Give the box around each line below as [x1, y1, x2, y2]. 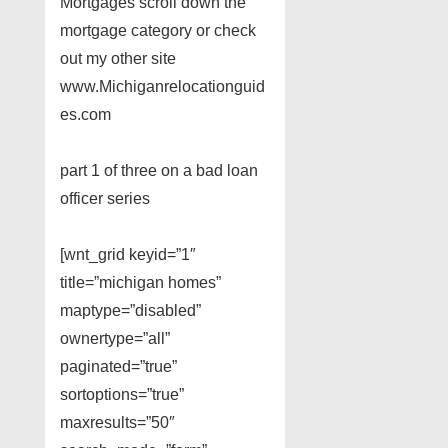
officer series [60, 189, 150, 207]
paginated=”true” [60, 357, 177, 375]
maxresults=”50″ [60, 413, 175, 431]
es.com [60, 105, 111, 123]
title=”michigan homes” [60, 273, 221, 291]
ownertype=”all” [60, 329, 170, 347]
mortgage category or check [60, 21, 256, 39]
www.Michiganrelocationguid [60, 77, 265, 95]
